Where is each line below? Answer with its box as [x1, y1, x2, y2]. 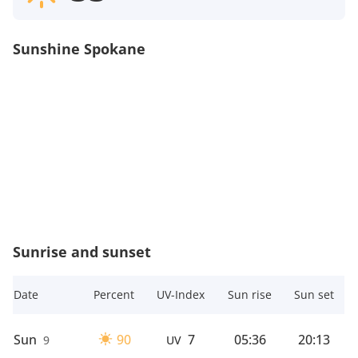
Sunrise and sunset [13, 242, 151, 261]
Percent [93, 287, 134, 302]
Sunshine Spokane [13, 39, 145, 58]
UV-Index [157, 287, 205, 302]
